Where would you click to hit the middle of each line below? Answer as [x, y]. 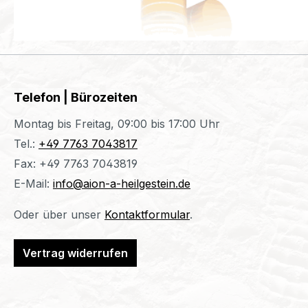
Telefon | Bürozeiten [76, 97]
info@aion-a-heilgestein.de [122, 184]
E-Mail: [33, 184]
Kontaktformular [147, 214]
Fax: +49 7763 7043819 [76, 164]
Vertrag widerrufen [75, 253]
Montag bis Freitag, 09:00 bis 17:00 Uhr [117, 124]
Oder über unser [59, 214]
